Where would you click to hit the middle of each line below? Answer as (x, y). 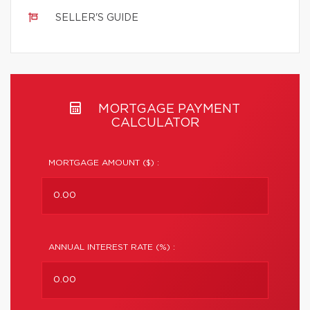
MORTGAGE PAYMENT (167, 109)
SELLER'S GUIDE (97, 18)
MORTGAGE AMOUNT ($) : (104, 163)
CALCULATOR (155, 123)
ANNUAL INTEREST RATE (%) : (112, 247)
